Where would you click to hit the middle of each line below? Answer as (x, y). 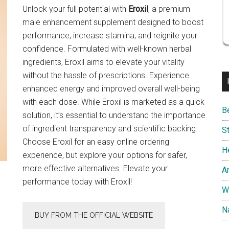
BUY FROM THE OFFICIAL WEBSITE (94, 215)
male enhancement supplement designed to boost (113, 22)
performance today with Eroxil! (77, 182)
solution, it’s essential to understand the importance (114, 115)
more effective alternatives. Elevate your (95, 168)
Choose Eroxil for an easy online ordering (96, 142)
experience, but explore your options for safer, (105, 155)
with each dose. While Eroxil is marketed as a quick (113, 102)
